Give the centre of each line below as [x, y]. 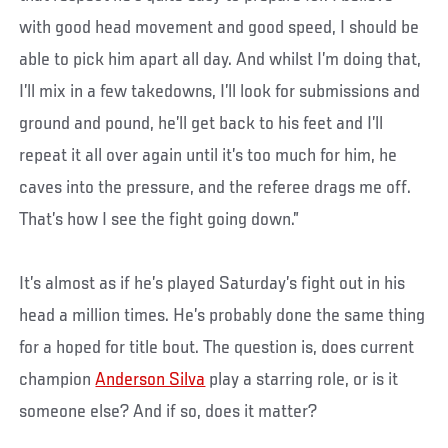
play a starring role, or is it [302, 380]
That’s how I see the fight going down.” [159, 220]
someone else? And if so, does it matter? [168, 412]
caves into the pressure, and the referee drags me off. [215, 188]
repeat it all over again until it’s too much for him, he [208, 156]
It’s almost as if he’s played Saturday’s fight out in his [212, 284]
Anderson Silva [150, 380]
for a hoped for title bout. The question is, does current [217, 348]
